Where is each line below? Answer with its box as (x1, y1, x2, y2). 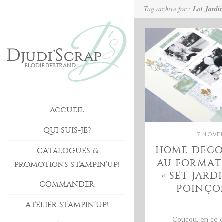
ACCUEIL (50, 105, 84, 114)
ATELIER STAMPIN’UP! (25, 200, 109, 210)
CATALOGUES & (36, 145, 98, 155)
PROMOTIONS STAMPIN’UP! (14, 159, 120, 169)
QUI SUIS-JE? (43, 125, 91, 135)
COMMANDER (39, 179, 95, 189)
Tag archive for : (144, 4, 193, 13)
